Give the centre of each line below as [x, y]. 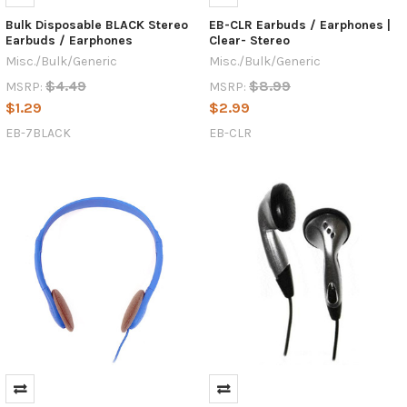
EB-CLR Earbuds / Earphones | [299, 25]
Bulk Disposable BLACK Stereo [96, 25]
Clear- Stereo [249, 40]
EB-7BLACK [38, 133]
